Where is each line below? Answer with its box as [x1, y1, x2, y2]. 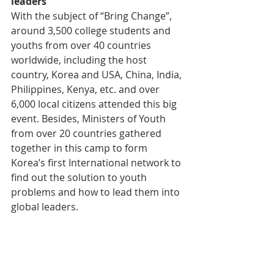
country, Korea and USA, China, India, [11, 68, 184, 82]
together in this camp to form [11, 141, 150, 155]
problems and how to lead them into [11, 185, 182, 199]
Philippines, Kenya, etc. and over [11, 83, 162, 97]
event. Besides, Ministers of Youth [11, 112, 168, 126]
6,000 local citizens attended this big [11, 97, 179, 111]
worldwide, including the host [11, 53, 149, 67]
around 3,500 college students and [11, 24, 173, 38]
